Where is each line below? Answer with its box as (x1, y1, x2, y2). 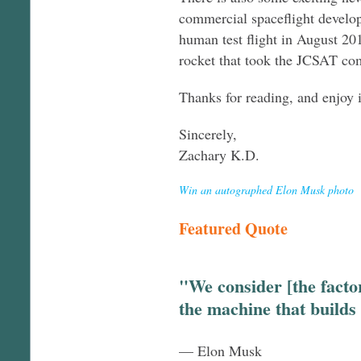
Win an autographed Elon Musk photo (179, 181, 354, 197)
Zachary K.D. (179, 144, 259, 164)
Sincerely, (179, 123, 237, 143)
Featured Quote (179, 216, 288, 240)
